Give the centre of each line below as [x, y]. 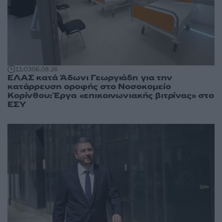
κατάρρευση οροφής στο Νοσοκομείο [89, 87]
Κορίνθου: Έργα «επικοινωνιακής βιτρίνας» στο [111, 96]
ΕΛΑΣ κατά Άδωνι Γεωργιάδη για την [90, 78]
